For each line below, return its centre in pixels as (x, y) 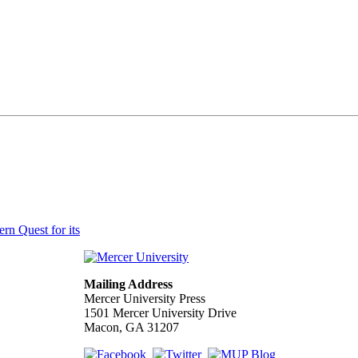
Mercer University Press (145, 298)
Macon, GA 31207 (131, 327)
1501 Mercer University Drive (160, 312)
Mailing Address (128, 284)
